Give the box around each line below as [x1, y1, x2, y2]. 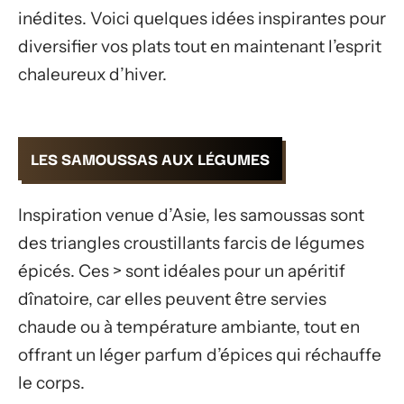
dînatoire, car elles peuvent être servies [18, 288, 326, 309]
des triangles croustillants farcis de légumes [18, 232, 364, 253]
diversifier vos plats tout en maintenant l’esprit [18, 35, 381, 57]
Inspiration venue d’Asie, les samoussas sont [18, 204, 364, 225]
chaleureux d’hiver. [18, 63, 167, 85]
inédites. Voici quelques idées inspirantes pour [18, 7, 386, 29]
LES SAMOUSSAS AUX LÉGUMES [31, 146, 270, 170]
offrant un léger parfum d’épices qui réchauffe [18, 344, 381, 365]
